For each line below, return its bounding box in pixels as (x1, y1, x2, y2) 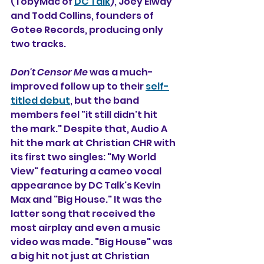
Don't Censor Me (11, 65, 88, 79)
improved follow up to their (11, 79, 146, 93)
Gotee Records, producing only (11, 22, 165, 37)
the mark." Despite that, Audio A (11, 121, 169, 136)
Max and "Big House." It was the (11, 192, 164, 206)
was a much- (88, 65, 153, 79)
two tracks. (11, 37, 66, 51)
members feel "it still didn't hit (11, 107, 159, 121)
